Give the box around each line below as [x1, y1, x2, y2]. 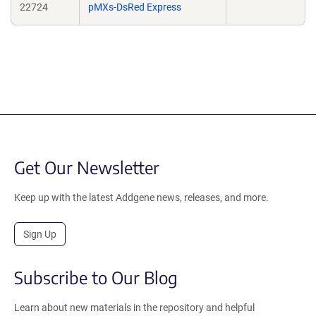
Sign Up [23, 229, 56, 240]
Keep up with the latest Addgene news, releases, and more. [14, 192, 269, 203]
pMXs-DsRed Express [88, 1, 181, 13]
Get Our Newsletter [14, 157, 159, 178]
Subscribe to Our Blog [14, 267, 178, 288]
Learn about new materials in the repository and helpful [14, 302, 255, 313]
